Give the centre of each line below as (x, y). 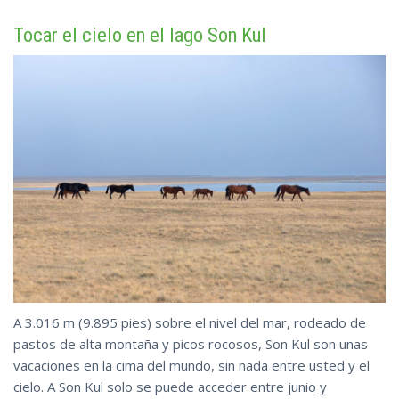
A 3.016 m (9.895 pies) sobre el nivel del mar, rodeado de (190, 323)
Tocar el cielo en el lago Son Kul (140, 34)
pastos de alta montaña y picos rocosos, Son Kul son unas (191, 344)
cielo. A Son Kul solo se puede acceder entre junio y (170, 387)
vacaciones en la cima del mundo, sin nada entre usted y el (191, 366)
